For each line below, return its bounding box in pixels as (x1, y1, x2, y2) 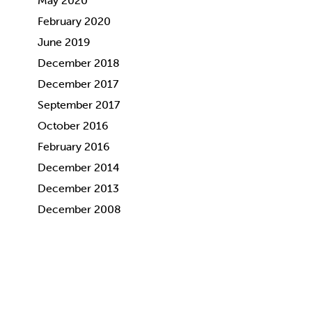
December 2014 (37, 160, 120, 174)
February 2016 (37, 139, 109, 153)
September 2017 (37, 97, 120, 111)
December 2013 (37, 181, 119, 195)
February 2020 (37, 14, 111, 28)
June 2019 (37, 35, 90, 49)
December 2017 (37, 77, 118, 91)
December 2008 (37, 202, 121, 216)
